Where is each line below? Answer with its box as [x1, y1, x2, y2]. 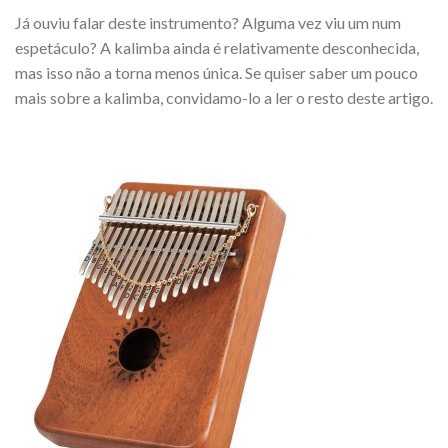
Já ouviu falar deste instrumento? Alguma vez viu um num [15, 12, 401, 32]
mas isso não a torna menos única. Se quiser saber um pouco [15, 62, 418, 82]
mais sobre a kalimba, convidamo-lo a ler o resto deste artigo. [15, 87, 433, 107]
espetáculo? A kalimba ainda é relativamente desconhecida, [15, 37, 419, 57]
